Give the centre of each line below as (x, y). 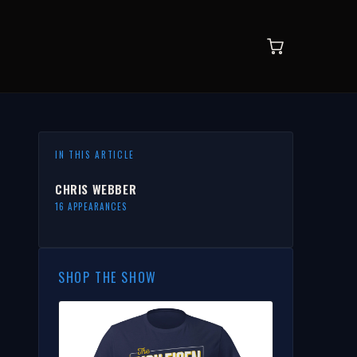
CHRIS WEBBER (96, 189)
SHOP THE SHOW (108, 277)
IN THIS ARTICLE (95, 155)
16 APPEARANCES (91, 206)
